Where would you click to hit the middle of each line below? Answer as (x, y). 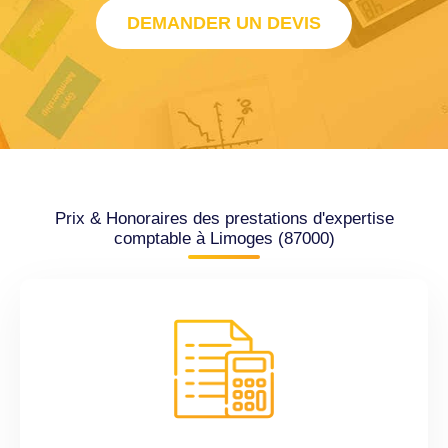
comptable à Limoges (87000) (224, 239)
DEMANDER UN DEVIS (224, 23)
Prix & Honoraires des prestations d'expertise (224, 219)
